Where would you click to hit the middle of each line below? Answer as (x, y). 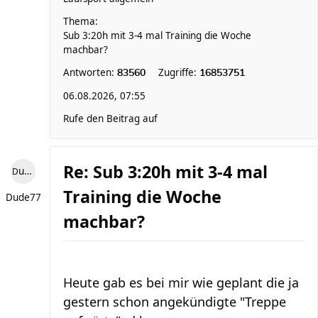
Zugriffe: (179, 72)
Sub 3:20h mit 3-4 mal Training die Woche (157, 35)
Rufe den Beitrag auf (110, 119)
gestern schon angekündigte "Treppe (175, 302)
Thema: (81, 21)
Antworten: (90, 72)
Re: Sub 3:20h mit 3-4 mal (165, 172)
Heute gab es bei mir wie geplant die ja (181, 283)
